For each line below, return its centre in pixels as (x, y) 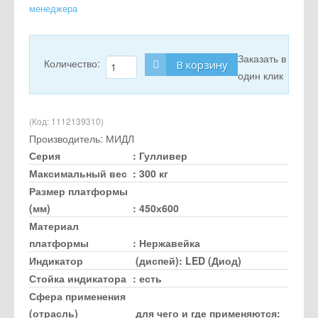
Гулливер (164, 155)
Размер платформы (78, 191)
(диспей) (158, 260)
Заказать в (262, 58)
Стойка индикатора (78, 278)
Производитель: (67, 138)
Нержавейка (170, 242)
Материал (54, 225)
